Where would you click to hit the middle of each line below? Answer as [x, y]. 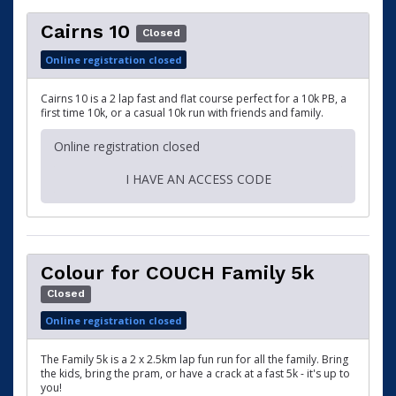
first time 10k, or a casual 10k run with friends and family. [182, 113]
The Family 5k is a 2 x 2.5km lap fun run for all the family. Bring [194, 360]
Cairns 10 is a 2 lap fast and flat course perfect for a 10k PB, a [194, 99]
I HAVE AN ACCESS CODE [198, 179]
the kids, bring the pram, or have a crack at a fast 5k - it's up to [195, 374]
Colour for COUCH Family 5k [178, 273]
